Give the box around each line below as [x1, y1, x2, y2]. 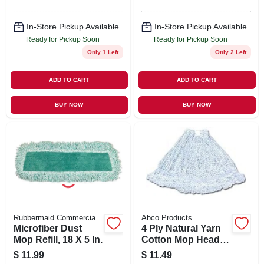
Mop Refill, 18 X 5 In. [13, 234, 103, 245]
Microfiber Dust [13, 223, 82, 233]
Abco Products [141, 213, 192, 222]
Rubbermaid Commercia [13, 213, 95, 222]
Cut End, [141, 245, 180, 256]
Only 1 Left [87, 48, 118, 55]
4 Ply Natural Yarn [141, 223, 221, 233]
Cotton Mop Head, [141, 234, 222, 245]
